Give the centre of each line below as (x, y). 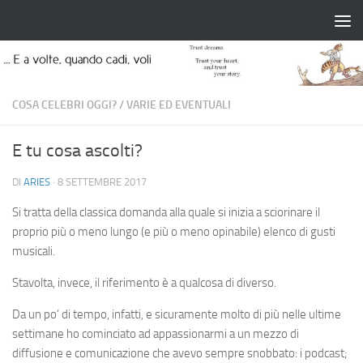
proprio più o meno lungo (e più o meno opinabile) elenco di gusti (174, 232)
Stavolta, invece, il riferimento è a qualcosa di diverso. (144, 283)
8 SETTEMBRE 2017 (102, 182)
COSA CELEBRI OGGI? (64, 105)
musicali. (34, 251)
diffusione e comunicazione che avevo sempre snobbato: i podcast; (180, 353)
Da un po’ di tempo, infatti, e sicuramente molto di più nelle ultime (177, 314)
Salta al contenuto (73, 23)
